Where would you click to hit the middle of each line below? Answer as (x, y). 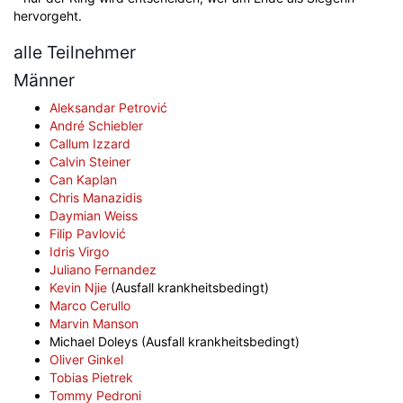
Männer (44, 80)
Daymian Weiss (94, 215)
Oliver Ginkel (86, 359)
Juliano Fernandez (103, 269)
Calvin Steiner (90, 161)
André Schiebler (96, 125)
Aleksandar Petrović (108, 107)
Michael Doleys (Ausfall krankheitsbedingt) (175, 341)
